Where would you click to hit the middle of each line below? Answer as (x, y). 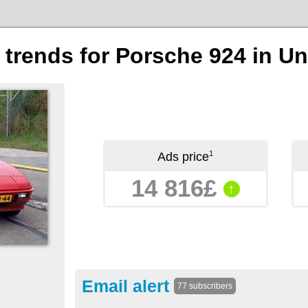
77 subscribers (205, 286)
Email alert (128, 286)
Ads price (183, 157)
